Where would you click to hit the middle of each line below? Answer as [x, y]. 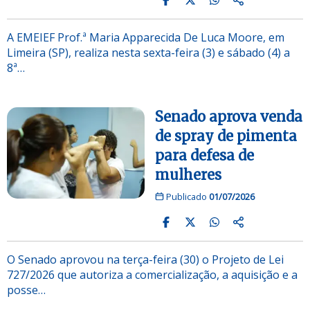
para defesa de [204, 155]
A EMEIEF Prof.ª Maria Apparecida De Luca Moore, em [146, 37]
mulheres [188, 174]
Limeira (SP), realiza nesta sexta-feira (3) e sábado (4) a [148, 52]
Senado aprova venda [229, 116]
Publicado [186, 196]
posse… [26, 290]
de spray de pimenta [226, 136]
